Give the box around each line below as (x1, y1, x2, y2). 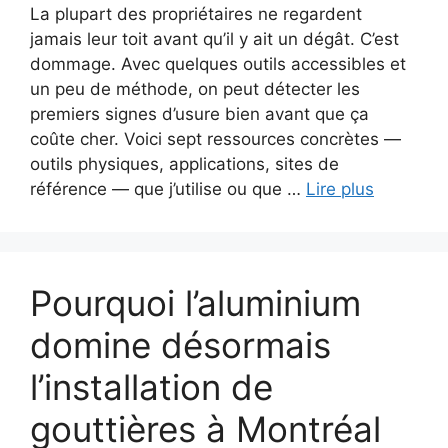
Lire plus (306, 178, 374, 199)
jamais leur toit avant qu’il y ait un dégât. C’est (30, 28, 399, 49)
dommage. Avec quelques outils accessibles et (30, 53, 406, 74)
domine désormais (30, 323, 331, 366)
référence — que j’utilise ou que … (30, 178, 306, 199)
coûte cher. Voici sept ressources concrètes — (30, 128, 401, 149)
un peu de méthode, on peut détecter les (30, 78, 360, 99)
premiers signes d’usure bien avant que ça (30, 103, 369, 124)
